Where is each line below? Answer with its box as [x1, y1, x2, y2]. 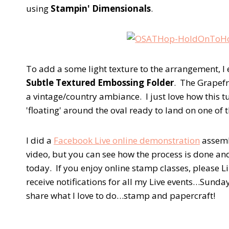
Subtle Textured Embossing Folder [26, 76, 174, 88]
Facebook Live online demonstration [54, 134, 200, 146]
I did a [26, 134, 54, 146]
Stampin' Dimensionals [51, 2, 151, 14]
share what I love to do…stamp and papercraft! [26, 189, 217, 201]
